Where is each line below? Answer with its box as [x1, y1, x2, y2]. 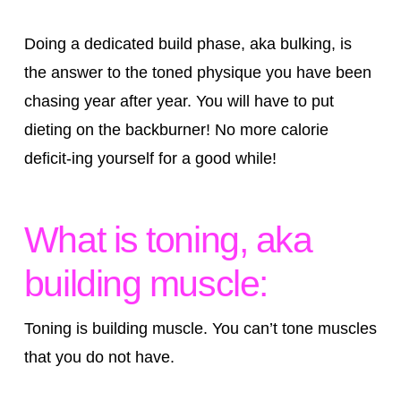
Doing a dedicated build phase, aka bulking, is [23, 34, 352, 53]
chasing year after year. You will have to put [23, 91, 334, 110]
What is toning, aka [23, 219, 312, 261]
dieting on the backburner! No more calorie [23, 120, 328, 139]
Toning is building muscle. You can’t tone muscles [23, 319, 377, 337]
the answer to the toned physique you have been [23, 63, 371, 81]
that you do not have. [23, 347, 175, 366]
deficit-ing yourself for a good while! [23, 149, 277, 167]
